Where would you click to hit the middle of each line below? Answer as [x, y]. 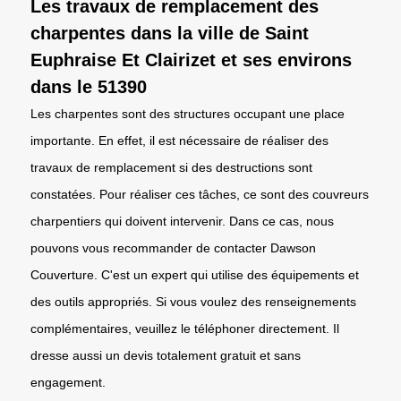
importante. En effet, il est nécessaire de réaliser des [179, 140]
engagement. [68, 382]
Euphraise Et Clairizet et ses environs [191, 60]
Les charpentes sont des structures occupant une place [188, 113]
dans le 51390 [89, 86]
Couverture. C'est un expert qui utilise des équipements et [195, 274]
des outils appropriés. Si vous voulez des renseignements [193, 301]
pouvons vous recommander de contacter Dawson [173, 247]
